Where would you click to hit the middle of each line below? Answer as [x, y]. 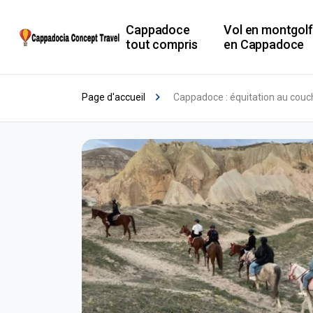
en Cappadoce [264, 44]
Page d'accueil [114, 97]
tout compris [162, 44]
